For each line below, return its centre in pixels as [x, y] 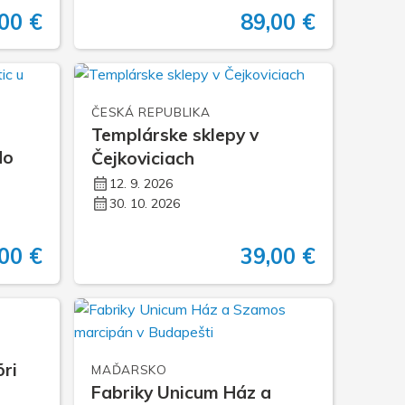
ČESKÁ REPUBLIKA [151, 112]
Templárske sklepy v [175, 135]
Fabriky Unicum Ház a [182, 392]
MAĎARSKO [129, 369]
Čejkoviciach [143, 159]
